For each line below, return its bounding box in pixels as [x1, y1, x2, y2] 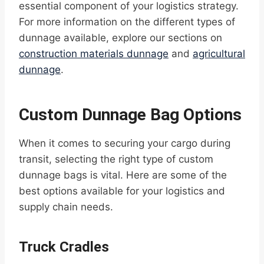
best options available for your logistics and [19, 185, 225, 197]
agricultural [193, 48, 245, 60]
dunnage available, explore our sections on [19, 32, 222, 44]
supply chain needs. [19, 201, 113, 213]
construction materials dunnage [19, 48, 169, 60]
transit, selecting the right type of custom [19, 153, 213, 166]
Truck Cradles [19, 239, 109, 256]
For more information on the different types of [19, 16, 235, 28]
